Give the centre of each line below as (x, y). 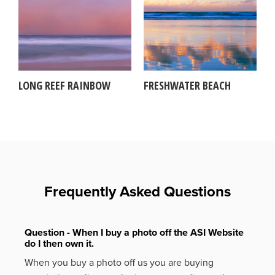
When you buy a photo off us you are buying (119, 262)
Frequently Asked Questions (137, 192)
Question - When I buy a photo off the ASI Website (134, 233)
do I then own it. (59, 244)
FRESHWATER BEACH (187, 85)
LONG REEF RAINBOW (64, 85)
